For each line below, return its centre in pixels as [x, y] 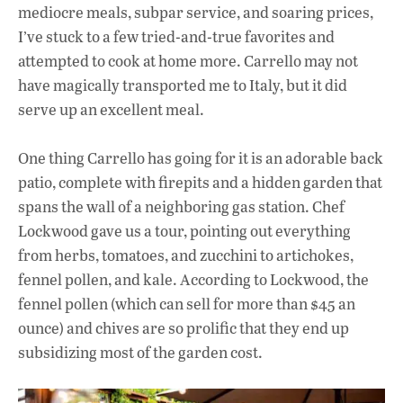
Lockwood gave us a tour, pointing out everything [184, 230]
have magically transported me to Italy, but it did [183, 85]
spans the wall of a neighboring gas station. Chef [181, 206]
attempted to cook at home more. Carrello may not [188, 60]
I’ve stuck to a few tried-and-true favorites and [176, 36]
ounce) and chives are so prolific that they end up [184, 327]
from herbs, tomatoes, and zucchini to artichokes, [186, 255]
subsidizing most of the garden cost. [140, 352]
